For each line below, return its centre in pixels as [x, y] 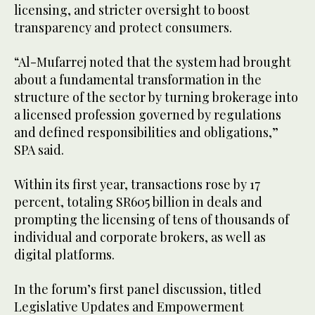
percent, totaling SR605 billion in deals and [138, 202]
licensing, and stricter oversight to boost [132, 10]
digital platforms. [64, 255]
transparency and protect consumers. [123, 28]
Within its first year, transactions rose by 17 [137, 185]
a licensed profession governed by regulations [148, 115]
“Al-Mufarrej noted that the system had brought [153, 62]
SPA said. [40, 150]
